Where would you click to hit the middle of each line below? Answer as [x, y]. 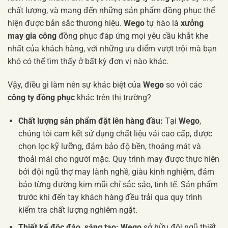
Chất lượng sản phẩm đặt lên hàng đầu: [90, 121]
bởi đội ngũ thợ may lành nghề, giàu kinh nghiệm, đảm [116, 172]
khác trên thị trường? [113, 98]
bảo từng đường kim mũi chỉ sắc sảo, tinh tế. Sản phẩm [118, 184]
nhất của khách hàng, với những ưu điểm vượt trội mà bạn [112, 49]
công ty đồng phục [41, 98]
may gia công [32, 36]
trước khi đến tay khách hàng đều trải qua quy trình [110, 197]
